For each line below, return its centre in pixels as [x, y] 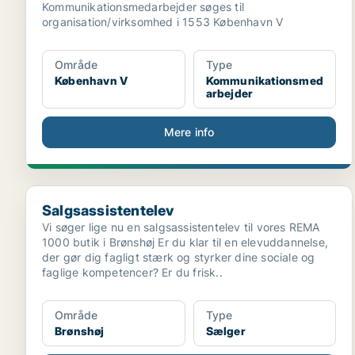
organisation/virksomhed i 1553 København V [163, 22]
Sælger [225, 331]
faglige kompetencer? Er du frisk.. [132, 272]
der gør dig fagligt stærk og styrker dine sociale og [179, 257]
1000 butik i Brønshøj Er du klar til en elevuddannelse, [185, 242]
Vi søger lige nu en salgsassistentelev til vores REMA [181, 227]
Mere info [189, 132]
